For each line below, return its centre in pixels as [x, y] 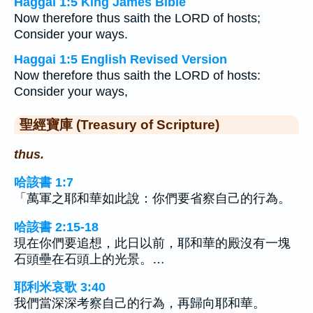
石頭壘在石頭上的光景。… [89, 259]
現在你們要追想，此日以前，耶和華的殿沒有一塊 [152, 243]
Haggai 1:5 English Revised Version [121, 59]
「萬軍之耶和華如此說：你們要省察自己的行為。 [152, 199]
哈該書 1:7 [44, 183]
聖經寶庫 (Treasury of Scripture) [119, 124]
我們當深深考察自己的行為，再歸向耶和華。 [140, 304]
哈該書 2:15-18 [56, 227]
